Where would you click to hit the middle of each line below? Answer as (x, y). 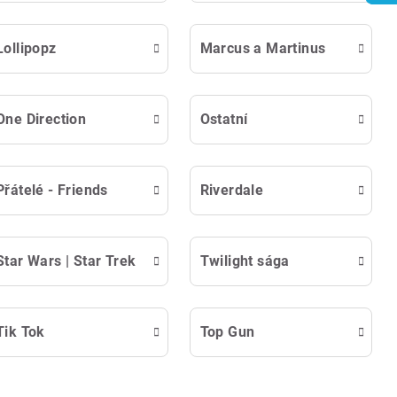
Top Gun (227, 331)
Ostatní (224, 119)
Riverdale (232, 190)
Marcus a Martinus (263, 48)
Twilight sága (245, 261)
